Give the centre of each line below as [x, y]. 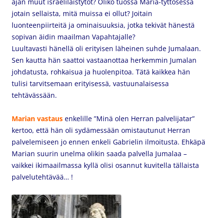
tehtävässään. [34, 95]
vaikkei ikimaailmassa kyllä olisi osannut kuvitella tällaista [105, 165]
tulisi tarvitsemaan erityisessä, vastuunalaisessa [90, 83]
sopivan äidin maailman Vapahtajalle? [73, 37]
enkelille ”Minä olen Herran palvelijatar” [129, 118]
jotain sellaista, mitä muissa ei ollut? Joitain [82, 13]
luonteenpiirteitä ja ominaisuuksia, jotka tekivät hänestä [103, 25]
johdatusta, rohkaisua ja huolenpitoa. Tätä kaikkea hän [101, 72]
